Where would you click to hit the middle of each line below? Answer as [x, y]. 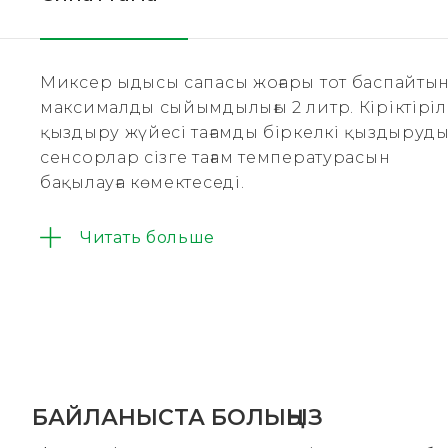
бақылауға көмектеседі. [142, 182]
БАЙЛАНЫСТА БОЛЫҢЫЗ [177, 417]
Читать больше [148, 237]
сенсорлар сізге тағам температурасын [215, 157]
